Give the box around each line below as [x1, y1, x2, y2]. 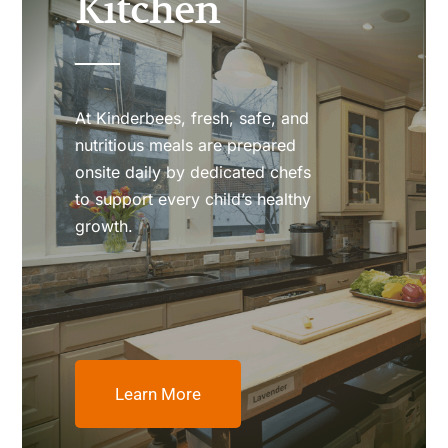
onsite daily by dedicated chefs [75, 161, 312, 182]
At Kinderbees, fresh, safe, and [75, 107, 310, 128]
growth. [75, 215, 134, 236]
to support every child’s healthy [75, 188, 312, 209]
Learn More [115, 383, 202, 404]
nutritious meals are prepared [75, 134, 297, 155]
